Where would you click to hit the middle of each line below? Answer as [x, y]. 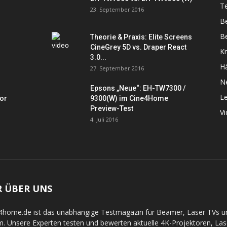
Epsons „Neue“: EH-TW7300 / [138, 88]
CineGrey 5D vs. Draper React [138, 47]
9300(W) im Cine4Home [129, 98]
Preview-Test [112, 108]
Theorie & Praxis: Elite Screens [141, 37]
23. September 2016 [117, 9]
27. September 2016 [117, 68]
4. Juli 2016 [104, 119]
